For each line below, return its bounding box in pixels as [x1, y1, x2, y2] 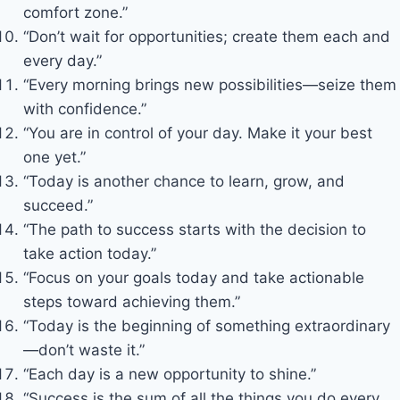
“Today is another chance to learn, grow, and [22, 171, 345, 190]
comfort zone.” [22, 3, 128, 21]
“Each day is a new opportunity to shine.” [22, 364, 316, 383]
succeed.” [22, 196, 93, 214]
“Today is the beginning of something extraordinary [22, 316, 390, 335]
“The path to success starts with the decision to [22, 220, 366, 238]
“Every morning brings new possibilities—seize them [22, 75, 396, 94]
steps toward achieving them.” [22, 292, 240, 311]
